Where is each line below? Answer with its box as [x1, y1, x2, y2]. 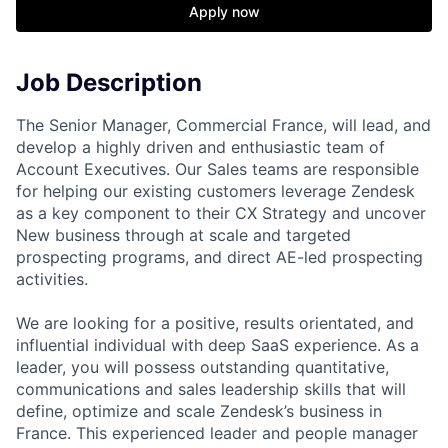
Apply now [188, 3, 260, 20]
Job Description [16, 68, 202, 97]
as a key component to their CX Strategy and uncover [16, 202, 426, 223]
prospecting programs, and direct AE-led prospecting [16, 246, 423, 267]
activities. [16, 268, 88, 289]
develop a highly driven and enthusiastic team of [16, 136, 385, 157]
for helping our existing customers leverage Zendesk [16, 180, 415, 201]
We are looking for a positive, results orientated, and [16, 312, 414, 333]
